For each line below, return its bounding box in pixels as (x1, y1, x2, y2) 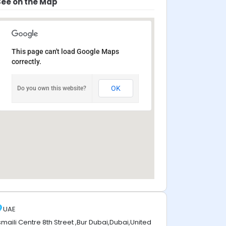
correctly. (12, 58, 41, 66)
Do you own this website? (17, 85, 86, 92)
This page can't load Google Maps (12, 47, 119, 55)
